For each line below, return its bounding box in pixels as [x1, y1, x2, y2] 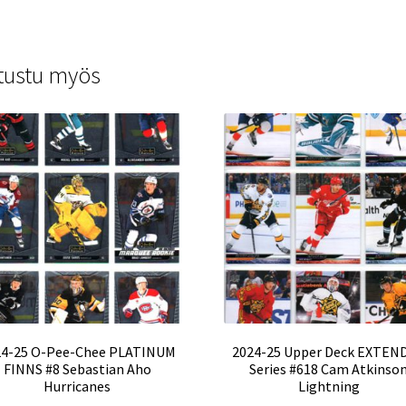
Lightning [297, 377, 360, 396]
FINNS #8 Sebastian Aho [3, 360, 151, 379]
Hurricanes [43, 377, 111, 396]
